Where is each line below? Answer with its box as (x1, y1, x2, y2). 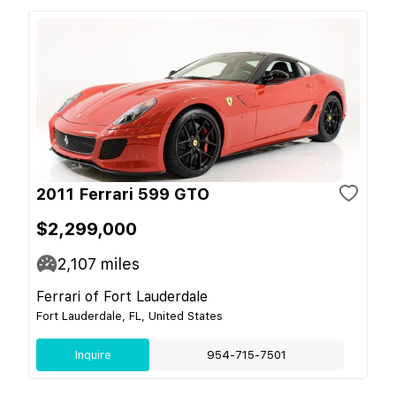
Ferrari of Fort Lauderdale (36, 287, 208, 305)
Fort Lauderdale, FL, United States (36, 308, 223, 323)
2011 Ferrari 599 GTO (36, 184, 209, 203)
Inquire (74, 347, 111, 362)
